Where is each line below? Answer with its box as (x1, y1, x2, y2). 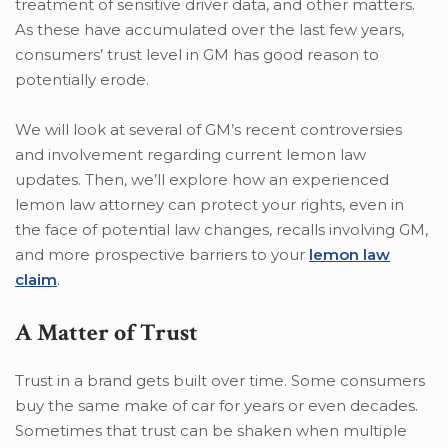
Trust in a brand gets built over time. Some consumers (15, 371, 425, 391)
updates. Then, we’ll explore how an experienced (15, 170, 389, 190)
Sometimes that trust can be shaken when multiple (15, 421, 407, 441)
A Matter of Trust (15, 317, 198, 349)
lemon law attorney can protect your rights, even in (15, 195, 404, 215)
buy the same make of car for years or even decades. (15, 396, 418, 416)
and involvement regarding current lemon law (15, 145, 366, 165)
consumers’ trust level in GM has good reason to (15, 45, 379, 65)
